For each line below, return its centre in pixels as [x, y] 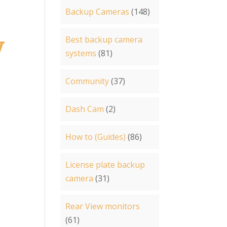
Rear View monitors [103, 206]
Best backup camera [104, 40]
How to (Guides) [96, 137]
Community [87, 81]
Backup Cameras [98, 12]
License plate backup [105, 165]
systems [81, 53]
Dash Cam [85, 109]
